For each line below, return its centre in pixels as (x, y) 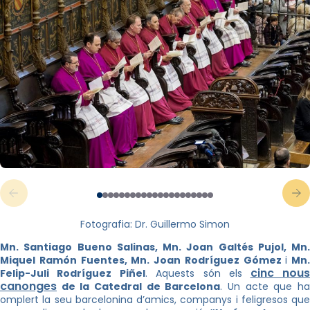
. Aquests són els (194, 273)
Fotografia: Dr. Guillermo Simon (155, 224)
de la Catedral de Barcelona (139, 286)
